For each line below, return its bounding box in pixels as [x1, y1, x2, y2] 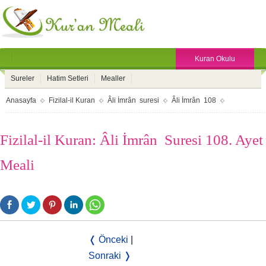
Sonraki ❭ [88, 251, 131, 261]
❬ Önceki [88, 235, 128, 245]
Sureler [11, 74, 34, 83]
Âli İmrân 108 [172, 96, 216, 104]
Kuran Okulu [195, 55, 235, 63]
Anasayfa [6, 96, 36, 104]
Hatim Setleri [47, 74, 88, 83]
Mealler [101, 74, 125, 83]
